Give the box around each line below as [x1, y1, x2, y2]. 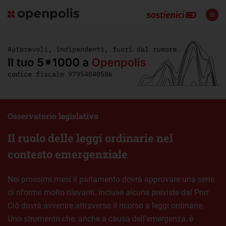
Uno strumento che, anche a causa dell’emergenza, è [8, 213, 193, 223]
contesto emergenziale [8, 146, 128, 161]
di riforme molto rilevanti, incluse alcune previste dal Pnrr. [8, 187, 210, 197]
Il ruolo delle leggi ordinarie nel [8, 130, 173, 145]
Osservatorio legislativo [8, 110, 98, 121]
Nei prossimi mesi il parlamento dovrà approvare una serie [8, 174, 214, 184]
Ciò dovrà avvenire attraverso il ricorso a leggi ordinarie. [8, 200, 204, 210]
